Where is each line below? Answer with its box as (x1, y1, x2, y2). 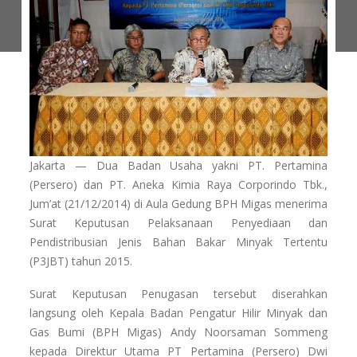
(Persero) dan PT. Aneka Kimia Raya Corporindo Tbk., (29, 177, 328, 193)
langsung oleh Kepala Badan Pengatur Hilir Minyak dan (29, 305, 328, 321)
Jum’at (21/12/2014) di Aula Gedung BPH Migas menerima (29, 196, 328, 212)
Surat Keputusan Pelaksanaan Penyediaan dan (29, 215, 328, 231)
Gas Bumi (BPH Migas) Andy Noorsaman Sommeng (29, 324, 328, 340)
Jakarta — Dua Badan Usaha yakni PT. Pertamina (29, 158, 328, 174)
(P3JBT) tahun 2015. (29, 253, 132, 269)
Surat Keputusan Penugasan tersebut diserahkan (29, 286, 328, 302)
